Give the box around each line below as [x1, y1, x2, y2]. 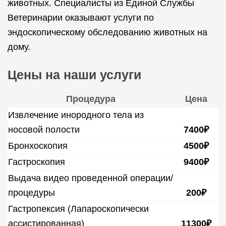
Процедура [66, 94, 116, 104]
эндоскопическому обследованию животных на [8, 27, 207, 37]
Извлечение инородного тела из [8, 110, 144, 120]
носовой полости [8, 125, 80, 135]
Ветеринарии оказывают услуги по [8, 13, 154, 23]
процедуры [8, 188, 55, 198]
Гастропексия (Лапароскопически [8, 204, 149, 214]
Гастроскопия [8, 157, 65, 167]
